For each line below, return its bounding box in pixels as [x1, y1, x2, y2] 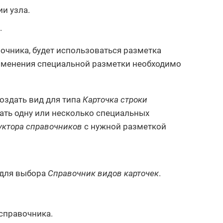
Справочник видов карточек [48, 168, 159, 179]
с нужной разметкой [82, 121, 166, 131]
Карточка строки [83, 94, 147, 105]
